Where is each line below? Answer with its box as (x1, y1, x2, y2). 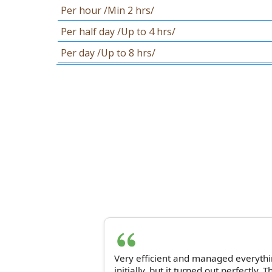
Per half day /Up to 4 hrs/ (61, 25, 175, 38)
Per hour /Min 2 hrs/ (61, 4, 154, 17)
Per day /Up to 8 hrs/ (61, 46, 155, 59)
